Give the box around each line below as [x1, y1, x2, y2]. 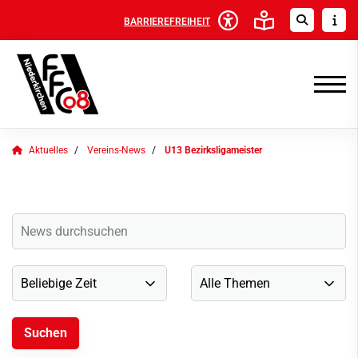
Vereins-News [87, 145, 145, 156]
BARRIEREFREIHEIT [124, 15, 210, 27]
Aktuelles [29, 145, 68, 156]
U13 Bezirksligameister [165, 145, 262, 156]
